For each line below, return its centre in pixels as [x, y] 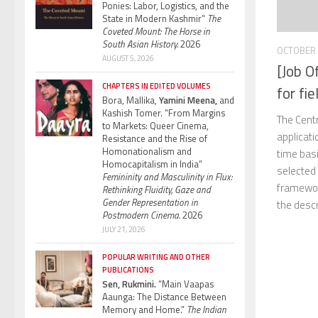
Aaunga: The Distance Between [164, 296]
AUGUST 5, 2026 [128, 58]
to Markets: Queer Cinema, [155, 125]
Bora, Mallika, [130, 100]
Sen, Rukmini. [129, 284]
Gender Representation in [150, 202]
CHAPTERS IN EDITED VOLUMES [157, 86]
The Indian [207, 309]
